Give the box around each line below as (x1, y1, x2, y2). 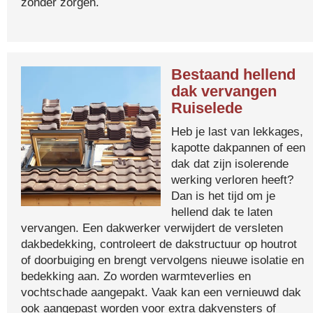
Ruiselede (171, 99, 242, 117)
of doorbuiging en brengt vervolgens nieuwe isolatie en (21, 253, 304, 267)
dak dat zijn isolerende (171, 156, 289, 170)
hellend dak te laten (171, 205, 272, 219)
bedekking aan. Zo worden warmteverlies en (21, 269, 251, 283)
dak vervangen (171, 82, 277, 100)
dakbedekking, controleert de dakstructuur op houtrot (21, 237, 297, 251)
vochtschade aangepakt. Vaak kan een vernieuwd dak (21, 285, 301, 299)
